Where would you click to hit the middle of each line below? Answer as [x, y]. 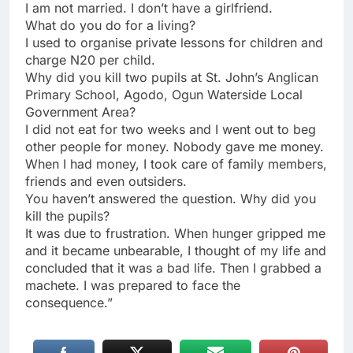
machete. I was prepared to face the [133, 285]
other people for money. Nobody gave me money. [175, 146]
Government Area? [80, 111]
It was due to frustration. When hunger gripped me [175, 233]
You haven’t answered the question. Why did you [171, 198]
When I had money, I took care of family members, [176, 163]
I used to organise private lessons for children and [174, 42]
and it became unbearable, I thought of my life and [176, 250]
